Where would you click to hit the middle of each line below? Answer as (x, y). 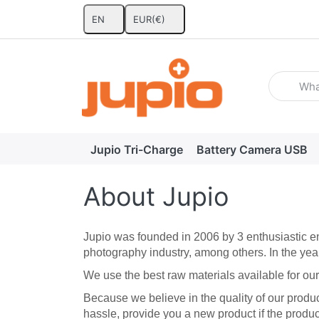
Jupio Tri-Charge (136, 149)
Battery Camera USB (252, 149)
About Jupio (156, 197)
